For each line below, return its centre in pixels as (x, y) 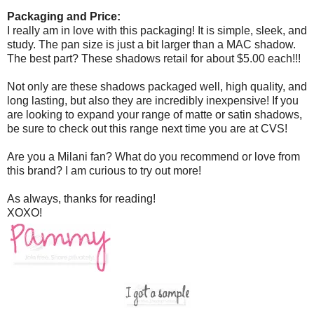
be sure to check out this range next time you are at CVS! (147, 128)
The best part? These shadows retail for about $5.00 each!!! (154, 58)
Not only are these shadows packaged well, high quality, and (157, 86)
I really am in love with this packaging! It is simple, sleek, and (157, 30)
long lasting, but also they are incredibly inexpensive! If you (153, 100)
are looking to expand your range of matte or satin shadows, (155, 114)
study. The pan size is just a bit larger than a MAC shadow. (151, 44)
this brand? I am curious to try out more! (104, 170)
